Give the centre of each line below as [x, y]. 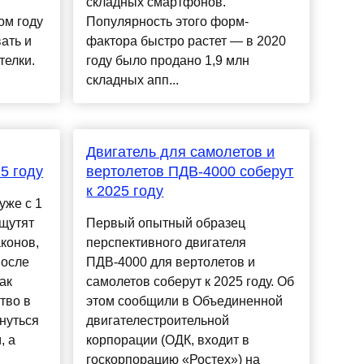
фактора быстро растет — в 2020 [186, 41]
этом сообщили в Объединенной [185, 301]
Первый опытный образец [166, 223]
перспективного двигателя [167, 243]
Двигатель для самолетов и [181, 152]
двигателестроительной [158, 321]
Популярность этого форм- [168, 22]
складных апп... [133, 80]
